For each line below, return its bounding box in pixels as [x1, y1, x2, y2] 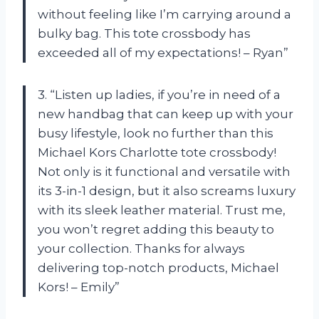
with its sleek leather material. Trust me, [38, 202, 286, 217]
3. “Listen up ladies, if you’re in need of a [38, 87, 281, 102]
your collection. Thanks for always [38, 241, 245, 256]
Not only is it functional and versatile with [38, 164, 291, 179]
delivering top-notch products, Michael [38, 260, 279, 275]
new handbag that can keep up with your [38, 106, 293, 121]
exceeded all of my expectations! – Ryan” [38, 45, 288, 60]
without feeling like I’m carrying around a [38, 6, 291, 21]
